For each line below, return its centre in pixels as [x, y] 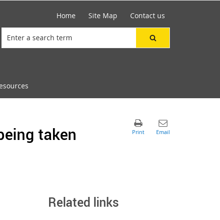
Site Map [103, 15]
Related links [84, 202]
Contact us [148, 15]
